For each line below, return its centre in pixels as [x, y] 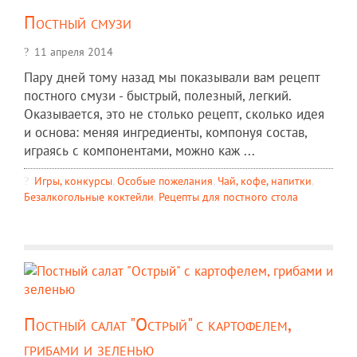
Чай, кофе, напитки [265, 180]
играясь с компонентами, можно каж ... [139, 150]
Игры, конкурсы [73, 180]
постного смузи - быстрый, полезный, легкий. [157, 95]
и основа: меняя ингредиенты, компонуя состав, [165, 132]
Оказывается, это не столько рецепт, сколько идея [174, 114]
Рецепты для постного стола [228, 196]
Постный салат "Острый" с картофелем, [157, 324]
